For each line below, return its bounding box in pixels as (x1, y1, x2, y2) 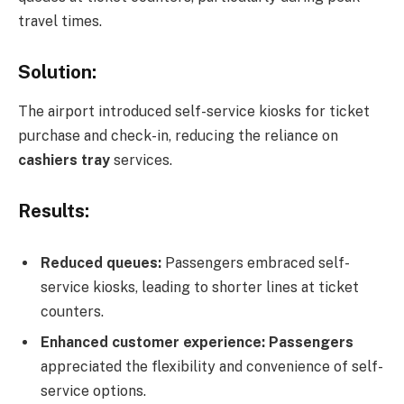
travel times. (18, 13, 102, 31)
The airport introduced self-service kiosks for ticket (18, 103, 370, 121)
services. (110, 151, 172, 170)
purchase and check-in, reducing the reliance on (18, 127, 338, 145)
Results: (18, 200, 89, 223)
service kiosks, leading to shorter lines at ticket (41, 278, 359, 296)
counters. (41, 302, 104, 320)
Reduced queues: (41, 253, 161, 271)
